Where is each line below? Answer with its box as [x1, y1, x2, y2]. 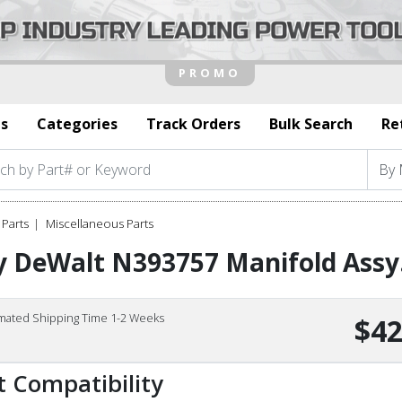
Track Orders [146, 113, 240, 134]
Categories [37, 113, 118, 134]
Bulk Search [269, 113, 353, 134]
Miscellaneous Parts [46, 214, 153, 232]
